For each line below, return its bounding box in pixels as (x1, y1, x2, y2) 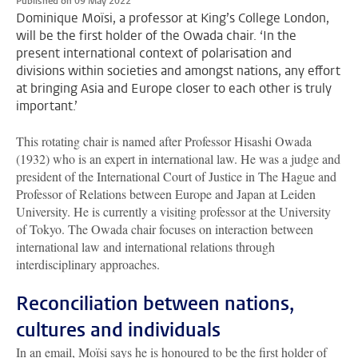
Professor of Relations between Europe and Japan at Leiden (16, 185, 316, 203)
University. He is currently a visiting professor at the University (16, 203, 331, 221)
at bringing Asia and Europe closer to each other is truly (16, 80, 332, 97)
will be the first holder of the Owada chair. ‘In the (16, 27, 296, 45)
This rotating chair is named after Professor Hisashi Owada (16, 133, 312, 150)
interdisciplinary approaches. (16, 256, 164, 273)
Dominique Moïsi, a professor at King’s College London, (16, 10, 329, 27)
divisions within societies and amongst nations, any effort (16, 62, 340, 80)
